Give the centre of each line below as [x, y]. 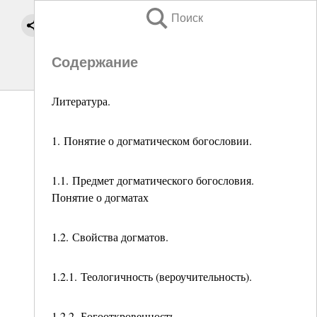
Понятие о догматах [100, 197]
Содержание [95, 62]
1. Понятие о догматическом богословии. [152, 140]
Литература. [81, 101]
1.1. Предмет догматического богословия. [153, 180]
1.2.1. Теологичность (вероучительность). [152, 276]
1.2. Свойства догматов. [110, 237]
